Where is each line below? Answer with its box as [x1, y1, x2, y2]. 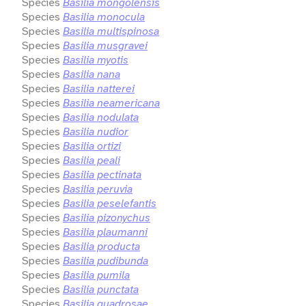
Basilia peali [63, 152, 120, 167]
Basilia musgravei [63, 38, 148, 53]
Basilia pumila [63, 267, 130, 282]
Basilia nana [63, 66, 120, 81]
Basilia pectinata [63, 167, 141, 182]
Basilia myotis [63, 52, 128, 67]
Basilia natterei [63, 81, 135, 96]
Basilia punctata [63, 281, 139, 296]
